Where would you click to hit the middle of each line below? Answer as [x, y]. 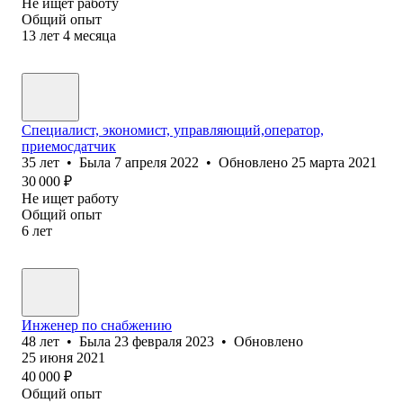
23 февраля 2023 [164, 341]
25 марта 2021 [334, 162]
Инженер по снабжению [97, 325]
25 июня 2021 [63, 357]
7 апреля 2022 [157, 162]
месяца [95, 35]
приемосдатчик [69, 146]
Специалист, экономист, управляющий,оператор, [173, 130]
